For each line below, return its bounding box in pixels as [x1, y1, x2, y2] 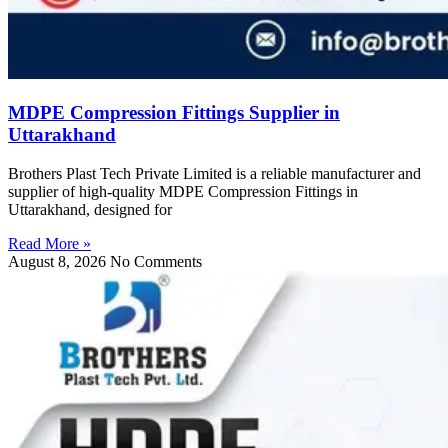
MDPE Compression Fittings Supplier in [8, 102, 340, 124]
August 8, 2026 [8, 252, 110, 270]
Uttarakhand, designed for [8, 200, 172, 218]
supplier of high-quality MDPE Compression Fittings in [8, 182, 358, 200]
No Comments [110, 252, 202, 270]
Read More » [8, 234, 91, 252]
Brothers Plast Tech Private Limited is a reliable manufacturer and [8, 164, 421, 182]
